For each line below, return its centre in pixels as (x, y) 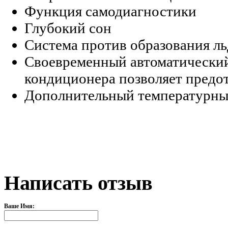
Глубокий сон (68, 28)
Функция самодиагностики (110, 11)
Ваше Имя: (19, 206)
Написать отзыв (78, 183)
